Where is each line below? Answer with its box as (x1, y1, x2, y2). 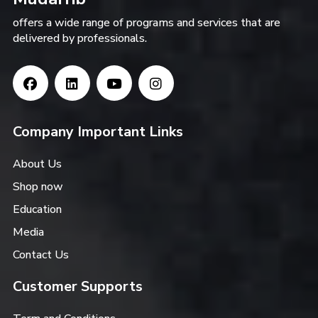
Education (12, 201, 62, 217)
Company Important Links (12, 121, 183, 141)
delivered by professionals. (12, 30, 147, 46)
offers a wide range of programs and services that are (12, 14, 280, 31)
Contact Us (12, 246, 69, 263)
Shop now (12, 178, 63, 194)
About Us (12, 155, 62, 172)
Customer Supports (12, 276, 143, 296)
